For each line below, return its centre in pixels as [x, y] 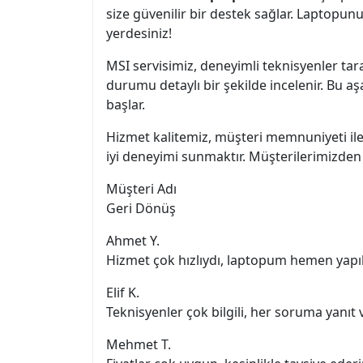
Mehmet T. [139, 344]
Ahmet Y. [133, 241]
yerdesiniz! [139, 33]
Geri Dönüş [141, 208]
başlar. [126, 105]
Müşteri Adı [141, 189]
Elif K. [123, 293]
